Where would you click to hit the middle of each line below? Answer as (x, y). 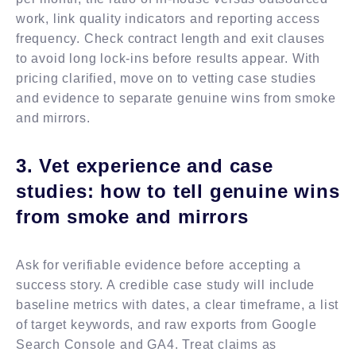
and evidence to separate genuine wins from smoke (176, 98)
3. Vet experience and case (145, 165)
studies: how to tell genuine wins (178, 191)
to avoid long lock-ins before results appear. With (168, 58)
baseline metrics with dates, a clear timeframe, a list (178, 304)
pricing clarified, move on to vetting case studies (166, 78)
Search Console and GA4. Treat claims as (147, 344)
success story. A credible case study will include (166, 284)
